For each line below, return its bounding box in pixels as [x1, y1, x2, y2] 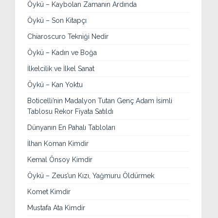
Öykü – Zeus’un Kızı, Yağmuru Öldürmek [27, 172, 155, 180]
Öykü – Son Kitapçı [27, 17, 87, 25]
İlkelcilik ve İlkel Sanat [27, 65, 95, 73]
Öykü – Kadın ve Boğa [27, 49, 97, 57]
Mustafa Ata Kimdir [27, 204, 86, 212]
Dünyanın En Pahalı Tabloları [27, 124, 116, 132]
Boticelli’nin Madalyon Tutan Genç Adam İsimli [27, 97, 173, 105]
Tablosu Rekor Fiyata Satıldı [27, 108, 114, 116]
